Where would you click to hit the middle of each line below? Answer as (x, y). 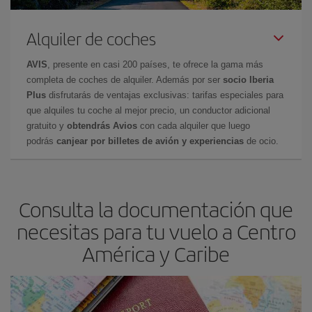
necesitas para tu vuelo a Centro (156, 231)
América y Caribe (156, 253)
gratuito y (47, 125)
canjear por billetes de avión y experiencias (149, 141)
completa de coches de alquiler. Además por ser (125, 79)
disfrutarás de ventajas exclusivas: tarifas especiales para (165, 95)
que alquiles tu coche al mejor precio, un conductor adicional (148, 110)
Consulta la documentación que (156, 209)
